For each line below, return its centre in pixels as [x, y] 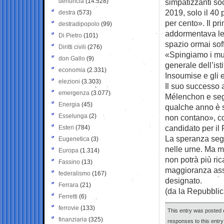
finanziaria [73, 219]
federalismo [74, 173]
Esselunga [73, 116]
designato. [183, 180]
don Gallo [72, 58]
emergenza [74, 93]
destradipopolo [79, 24]
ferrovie [69, 208]
